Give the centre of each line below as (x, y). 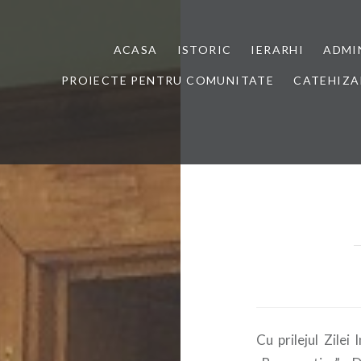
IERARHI (278, 50)
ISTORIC (204, 50)
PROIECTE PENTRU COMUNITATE (168, 80)
